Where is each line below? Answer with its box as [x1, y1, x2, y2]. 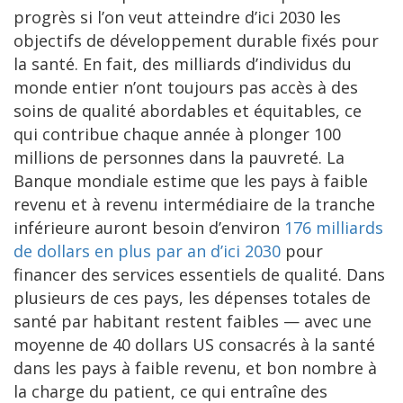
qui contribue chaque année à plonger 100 [13, 123, 341, 146]
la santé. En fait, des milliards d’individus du [13, 53, 352, 76]
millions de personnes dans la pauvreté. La [13, 147, 345, 169]
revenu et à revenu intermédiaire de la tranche [13, 193, 375, 216]
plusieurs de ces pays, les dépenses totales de [13, 287, 371, 309]
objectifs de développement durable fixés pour [13, 30, 379, 52]
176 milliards [284, 217, 383, 239]
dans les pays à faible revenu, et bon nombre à [13, 357, 377, 380]
